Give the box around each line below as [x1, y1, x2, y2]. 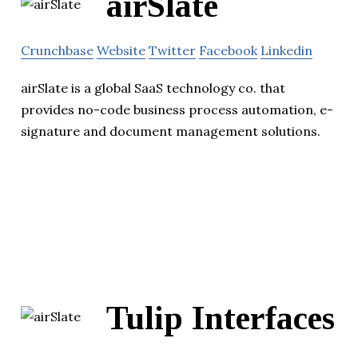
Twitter [149, 42, 196, 59]
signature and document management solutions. [21, 123, 320, 140]
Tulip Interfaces [106, 300, 335, 337]
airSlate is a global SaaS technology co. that [21, 80, 285, 97]
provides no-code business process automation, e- [21, 101, 333, 118]
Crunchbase [21, 42, 93, 59]
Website [97, 42, 145, 59]
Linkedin [261, 42, 312, 59]
